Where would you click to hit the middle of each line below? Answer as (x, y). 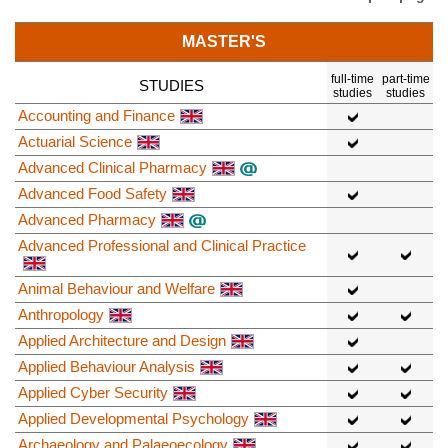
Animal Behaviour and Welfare (116, 288)
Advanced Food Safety (92, 193)
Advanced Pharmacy (87, 219)
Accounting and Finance (96, 115)
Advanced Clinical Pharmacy (112, 167)
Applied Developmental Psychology (133, 418)
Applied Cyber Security (93, 392)
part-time (405, 78)
